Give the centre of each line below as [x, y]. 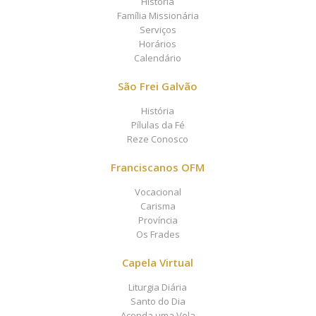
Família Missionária [158, 16]
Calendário [158, 58]
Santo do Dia [158, 301]
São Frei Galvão [158, 86]
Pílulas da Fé [158, 125]
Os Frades [158, 234]
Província [158, 220]
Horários [158, 44]
